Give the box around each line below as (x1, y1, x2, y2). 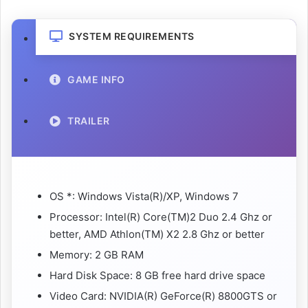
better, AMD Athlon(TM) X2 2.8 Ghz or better (49, 228, 265, 241)
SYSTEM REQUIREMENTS (69, 30, 195, 43)
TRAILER (67, 115, 110, 127)
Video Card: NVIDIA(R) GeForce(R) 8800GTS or (49, 289, 277, 303)
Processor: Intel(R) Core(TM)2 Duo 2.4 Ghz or (49, 210, 272, 224)
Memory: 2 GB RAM (49, 248, 144, 262)
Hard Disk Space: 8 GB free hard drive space (49, 269, 265, 283)
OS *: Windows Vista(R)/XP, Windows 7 (49, 190, 239, 203)
